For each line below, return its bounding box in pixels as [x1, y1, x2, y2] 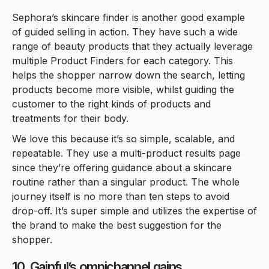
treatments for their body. [12, 112, 128, 124]
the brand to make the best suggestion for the [12, 219, 222, 231]
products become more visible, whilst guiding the [12, 83, 234, 95]
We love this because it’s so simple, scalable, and [12, 132, 235, 145]
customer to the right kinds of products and [12, 97, 211, 110]
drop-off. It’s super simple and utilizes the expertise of [12, 204, 257, 217]
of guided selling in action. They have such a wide [12, 25, 238, 38]
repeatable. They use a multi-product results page [12, 147, 241, 159]
